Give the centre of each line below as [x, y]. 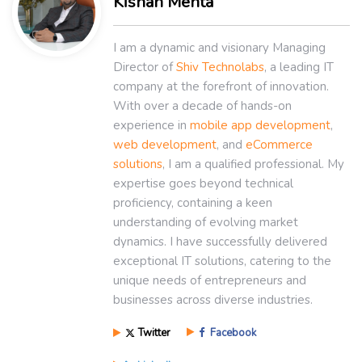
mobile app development [260, 126]
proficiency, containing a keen [193, 203]
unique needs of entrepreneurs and [210, 281]
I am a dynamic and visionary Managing [219, 48]
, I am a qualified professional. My [253, 164]
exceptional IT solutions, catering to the [222, 261]
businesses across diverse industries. [213, 300]
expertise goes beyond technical [203, 184]
